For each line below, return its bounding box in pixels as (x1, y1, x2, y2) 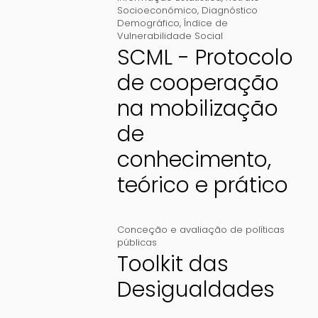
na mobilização (116, 94, 278, 124)
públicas (116, 236, 157, 250)
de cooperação (116, 68, 279, 99)
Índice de (183, 16, 228, 31)
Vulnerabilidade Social (116, 29, 223, 43)
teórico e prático (116, 170, 288, 201)
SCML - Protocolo (116, 43, 293, 73)
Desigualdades (116, 275, 275, 305)
